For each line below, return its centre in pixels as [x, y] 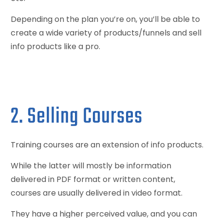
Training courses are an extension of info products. [107, 145]
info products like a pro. [56, 46]
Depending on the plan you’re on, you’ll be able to [106, 19]
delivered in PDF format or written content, [93, 179]
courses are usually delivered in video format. [97, 193]
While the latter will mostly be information [91, 165]
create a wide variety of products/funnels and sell [106, 33]
